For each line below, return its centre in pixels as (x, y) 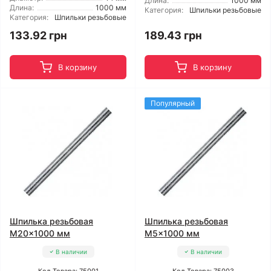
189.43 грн (173, 35)
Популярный (173, 103)
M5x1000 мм (172, 233)
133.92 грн (38, 35)
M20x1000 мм (40, 233)
